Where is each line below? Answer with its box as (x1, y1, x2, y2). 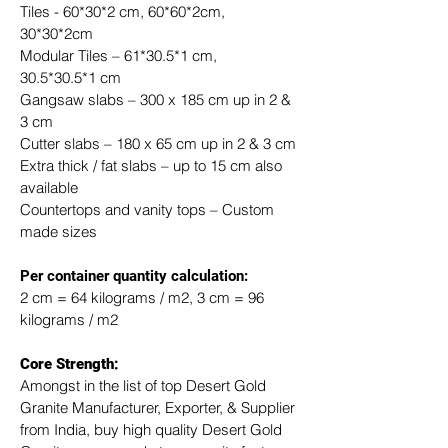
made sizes (20, 222, 97, 241)
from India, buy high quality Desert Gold (20, 420, 286, 439)
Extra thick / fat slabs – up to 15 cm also (20, 156, 286, 175)
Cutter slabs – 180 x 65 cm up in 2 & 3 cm (20, 134, 296, 153)
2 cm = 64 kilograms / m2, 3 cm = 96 (20, 288, 268, 307)
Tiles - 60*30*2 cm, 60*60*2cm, (20, 2, 229, 21)
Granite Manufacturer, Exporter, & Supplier (20, 398, 299, 417)
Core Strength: (20, 355, 119, 373)
